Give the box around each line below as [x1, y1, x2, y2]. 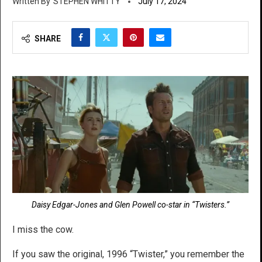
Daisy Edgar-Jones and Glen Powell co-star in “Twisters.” [32, 200, 229, 210]
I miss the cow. [12, 224, 74, 236]
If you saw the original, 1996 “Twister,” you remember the [12, 249, 244, 260]
